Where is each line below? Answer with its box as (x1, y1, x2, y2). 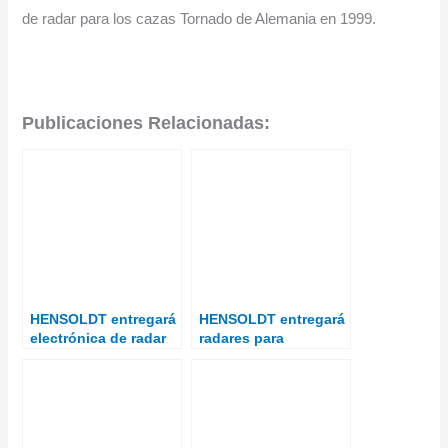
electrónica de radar (30, 330, 167, 347)
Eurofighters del (199, 349, 310, 366)
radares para (199, 330, 285, 347)
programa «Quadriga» (199, 368, 348, 385)
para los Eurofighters (30, 349, 175, 366)
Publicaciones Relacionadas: (22, 112, 271, 134)
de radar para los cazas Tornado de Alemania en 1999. (22, 10, 377, 27)
